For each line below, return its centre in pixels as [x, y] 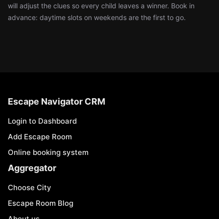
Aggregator [32, 168]
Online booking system [48, 152]
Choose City [30, 187]
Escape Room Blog [41, 203]
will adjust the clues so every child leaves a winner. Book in [101, 6]
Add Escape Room [40, 137]
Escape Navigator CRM [56, 101]
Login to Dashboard [42, 121]
